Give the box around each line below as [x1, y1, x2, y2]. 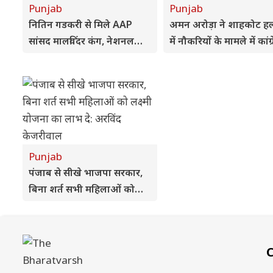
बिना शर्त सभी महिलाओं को [29, 182, 135, 196]
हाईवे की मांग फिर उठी [29, 51, 114, 64]
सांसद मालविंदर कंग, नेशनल [29, 34, 134, 48]
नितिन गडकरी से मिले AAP [29, 18, 132, 31]
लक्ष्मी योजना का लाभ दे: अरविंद [29, 199, 150, 212]
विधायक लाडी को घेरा [169, 51, 252, 64]
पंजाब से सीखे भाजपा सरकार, [29, 166, 143, 179]
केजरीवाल [29, 215, 68, 229]
